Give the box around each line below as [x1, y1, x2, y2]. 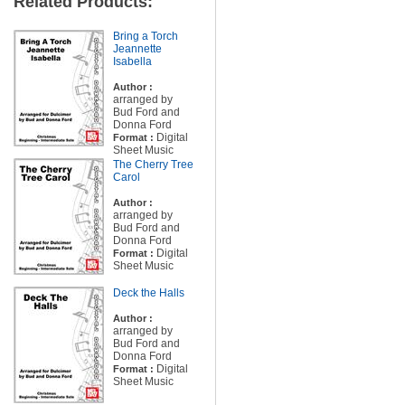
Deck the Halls [112, 287, 184, 299]
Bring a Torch [112, 30, 178, 42]
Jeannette [112, 42, 162, 55]
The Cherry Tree [112, 158, 193, 171]
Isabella [112, 55, 152, 68]
